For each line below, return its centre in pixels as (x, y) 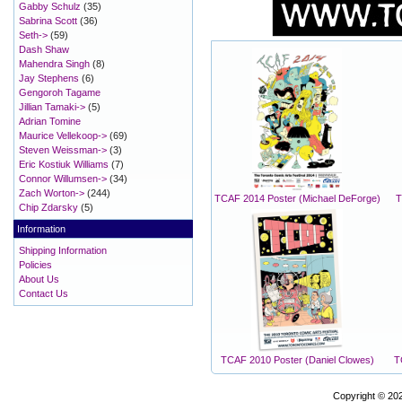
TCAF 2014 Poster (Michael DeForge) (297, 199)
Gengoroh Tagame (60, 92)
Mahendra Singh (54, 64)
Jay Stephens (49, 78)
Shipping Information (63, 250)
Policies (35, 265)
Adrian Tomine (50, 121)
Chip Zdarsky (48, 207)
